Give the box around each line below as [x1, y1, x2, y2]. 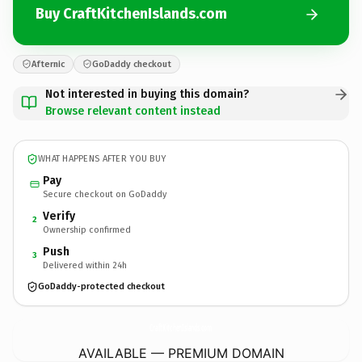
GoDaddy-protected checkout [38, 281, 165, 292]
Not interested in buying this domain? [45, 86, 249, 101]
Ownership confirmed [43, 224, 131, 235]
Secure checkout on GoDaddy [43, 188, 166, 200]
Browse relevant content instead [45, 103, 221, 118]
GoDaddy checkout [92, 58, 171, 69]
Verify [43, 208, 75, 223]
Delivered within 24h [43, 259, 127, 271]
